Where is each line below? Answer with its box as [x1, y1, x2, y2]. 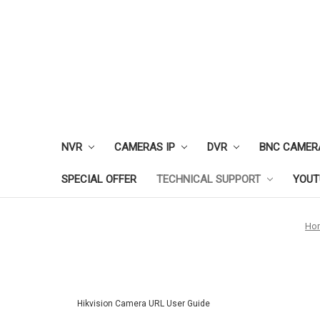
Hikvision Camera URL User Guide [77, 299, 210, 309]
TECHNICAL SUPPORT [156, 173, 261, 186]
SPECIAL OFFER [61, 173, 136, 186]
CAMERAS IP [114, 141, 175, 154]
